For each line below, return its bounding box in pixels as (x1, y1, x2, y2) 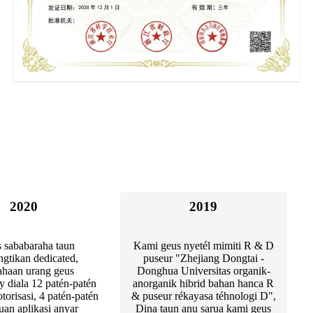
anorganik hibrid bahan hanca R (133, 277, 275, 290)
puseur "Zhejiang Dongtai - (143, 252, 264, 265)
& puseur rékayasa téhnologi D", (131, 290, 276, 303)
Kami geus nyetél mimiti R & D (133, 240, 274, 252)
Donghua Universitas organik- (136, 265, 270, 277)
